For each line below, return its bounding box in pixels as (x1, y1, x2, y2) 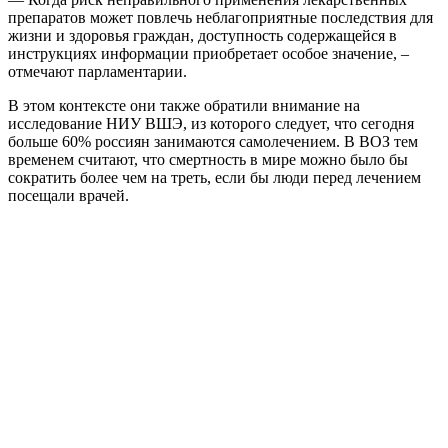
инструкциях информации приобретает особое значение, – (8, 45, 409, 63)
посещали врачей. (8, 187, 129, 205)
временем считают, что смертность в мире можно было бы (8, 151, 408, 169)
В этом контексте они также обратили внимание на (8, 97, 360, 115)
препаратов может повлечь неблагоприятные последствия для (8, 9, 433, 27)
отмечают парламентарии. (8, 63, 187, 81)
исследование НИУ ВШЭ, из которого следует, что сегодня (8, 115, 414, 133)
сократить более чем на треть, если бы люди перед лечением (8, 169, 421, 187)
